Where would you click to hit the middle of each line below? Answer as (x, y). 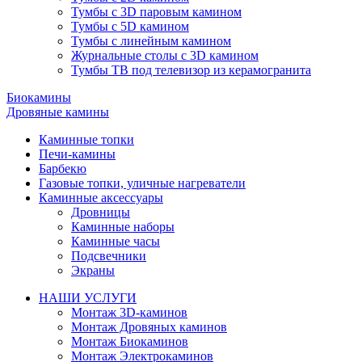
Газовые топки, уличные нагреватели (142, 183)
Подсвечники (109, 255)
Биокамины (39, 97)
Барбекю (63, 168)
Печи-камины (77, 154)
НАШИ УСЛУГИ (88, 297)
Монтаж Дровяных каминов (149, 326)
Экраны (93, 270)
